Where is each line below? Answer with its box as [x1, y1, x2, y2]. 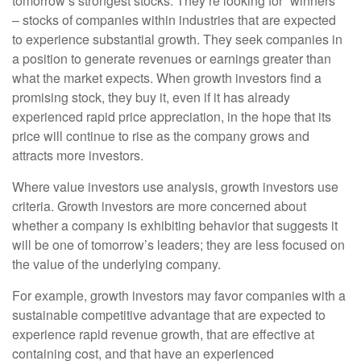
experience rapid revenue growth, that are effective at [12, 325, 314, 344]
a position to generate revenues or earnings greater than [12, 49, 331, 68]
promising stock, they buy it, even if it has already [12, 88, 290, 107]
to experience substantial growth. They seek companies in [12, 30, 342, 49]
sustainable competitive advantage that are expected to [12, 305, 326, 325]
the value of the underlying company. [12, 255, 221, 274]
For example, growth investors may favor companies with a [12, 286, 346, 305]
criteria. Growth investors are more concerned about [12, 197, 306, 216]
